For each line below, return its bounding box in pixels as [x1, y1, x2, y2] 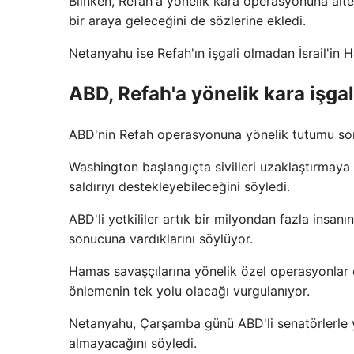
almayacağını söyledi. [69, 334, 197, 351]
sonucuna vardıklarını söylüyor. [69, 230, 253, 247]
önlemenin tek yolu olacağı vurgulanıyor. [69, 282, 310, 299]
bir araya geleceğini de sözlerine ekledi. [69, 13, 306, 28]
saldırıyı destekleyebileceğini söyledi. [69, 178, 290, 194]
